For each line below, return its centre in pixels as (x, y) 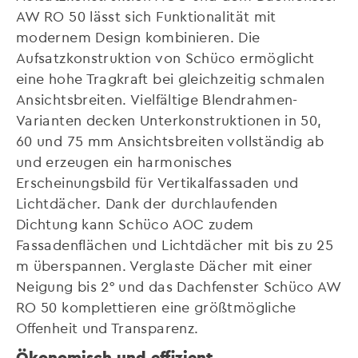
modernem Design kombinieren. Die (138, 37)
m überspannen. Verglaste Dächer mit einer (165, 265)
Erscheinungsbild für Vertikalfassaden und (157, 182)
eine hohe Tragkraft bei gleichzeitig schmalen (171, 78)
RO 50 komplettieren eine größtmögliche (156, 307)
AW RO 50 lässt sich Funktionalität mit (146, 16)
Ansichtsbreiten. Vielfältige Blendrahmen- (157, 99)
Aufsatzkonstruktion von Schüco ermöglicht (165, 58)
